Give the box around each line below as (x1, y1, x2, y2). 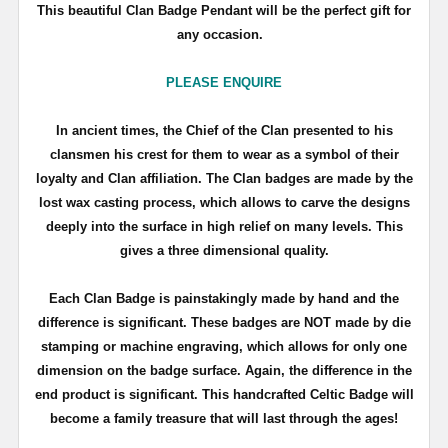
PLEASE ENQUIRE (166, 74, 282, 90)
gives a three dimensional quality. (119, 242, 329, 258)
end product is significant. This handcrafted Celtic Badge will (34, 386, 414, 402)
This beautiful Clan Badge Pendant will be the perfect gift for (37, 2, 411, 18)
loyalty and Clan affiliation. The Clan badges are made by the (35, 170, 413, 186)
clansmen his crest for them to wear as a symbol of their (49, 146, 399, 162)
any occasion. (177, 26, 271, 42)
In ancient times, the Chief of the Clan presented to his (55, 122, 393, 138)
